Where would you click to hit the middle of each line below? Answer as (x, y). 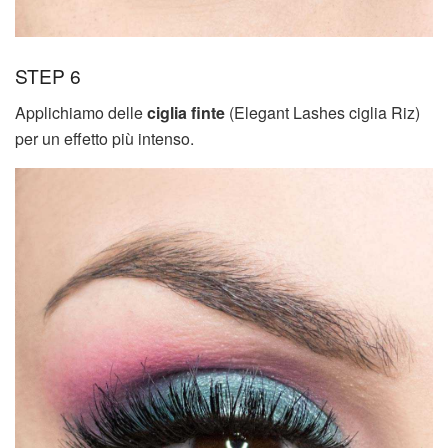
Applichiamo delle (81, 112)
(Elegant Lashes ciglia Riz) (322, 112)
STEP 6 (48, 76)
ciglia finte (186, 112)
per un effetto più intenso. (104, 138)
